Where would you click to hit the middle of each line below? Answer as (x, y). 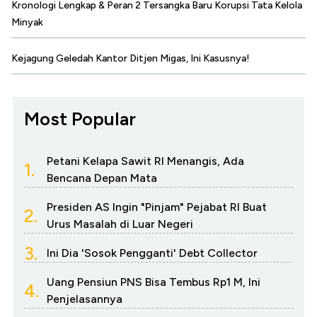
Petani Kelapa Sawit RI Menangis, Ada (145, 161)
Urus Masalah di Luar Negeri (120, 224)
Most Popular (80, 119)
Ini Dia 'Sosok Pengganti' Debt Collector (152, 253)
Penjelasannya (85, 299)
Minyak (27, 22)
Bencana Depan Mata (102, 178)
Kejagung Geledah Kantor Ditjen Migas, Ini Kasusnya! (131, 58)
